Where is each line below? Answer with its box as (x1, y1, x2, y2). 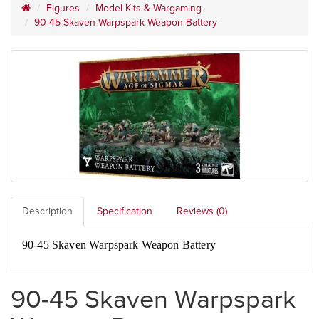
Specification (97, 204, 152, 217)
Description (22, 204, 73, 217)
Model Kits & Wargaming (95, 1, 202, 14)
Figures (46, 1, 80, 14)
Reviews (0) (177, 204, 227, 217)
